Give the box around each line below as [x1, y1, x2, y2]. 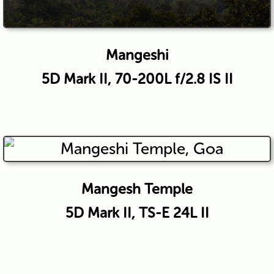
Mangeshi [105, 46, 169, 64]
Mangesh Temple [81, 180, 193, 198]
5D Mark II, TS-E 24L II [65, 204, 209, 221]
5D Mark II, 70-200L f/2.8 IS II [41, 70, 233, 87]
